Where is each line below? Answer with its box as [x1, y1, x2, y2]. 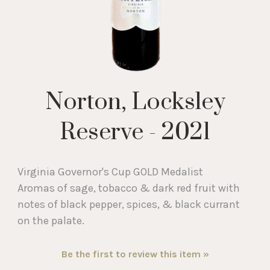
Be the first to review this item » [61, 248, 209, 260]
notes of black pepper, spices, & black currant [17, 197, 240, 211]
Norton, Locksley [45, 87, 225, 117]
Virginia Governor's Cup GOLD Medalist [17, 165, 204, 178]
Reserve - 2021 [60, 117, 210, 147]
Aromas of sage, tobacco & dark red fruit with [17, 181, 240, 195]
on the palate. [17, 213, 85, 227]
